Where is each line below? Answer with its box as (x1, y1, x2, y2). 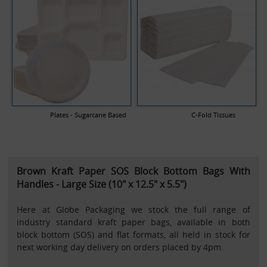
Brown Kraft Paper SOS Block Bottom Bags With (17, 164, 250, 178)
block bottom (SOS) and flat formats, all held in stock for (17, 228, 250, 240)
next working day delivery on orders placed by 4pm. (17, 241, 224, 253)
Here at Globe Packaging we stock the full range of (17, 203, 250, 215)
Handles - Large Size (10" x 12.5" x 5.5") (17, 177, 187, 191)
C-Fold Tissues (191, 110, 236, 119)
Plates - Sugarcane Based (49, 110, 126, 119)
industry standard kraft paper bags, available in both (17, 216, 250, 228)
